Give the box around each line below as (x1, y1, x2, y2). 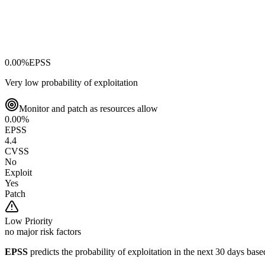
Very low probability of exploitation (5, 77, 138, 88)
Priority (22, 215, 53, 226)
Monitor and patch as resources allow (19, 103, 158, 114)
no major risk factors (5, 226, 81, 237)
